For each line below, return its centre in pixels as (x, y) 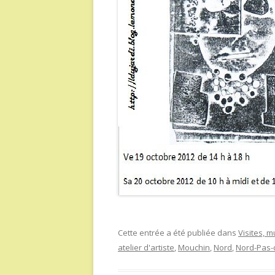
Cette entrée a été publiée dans (178, 233)
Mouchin (194, 247)
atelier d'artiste (146, 247)
